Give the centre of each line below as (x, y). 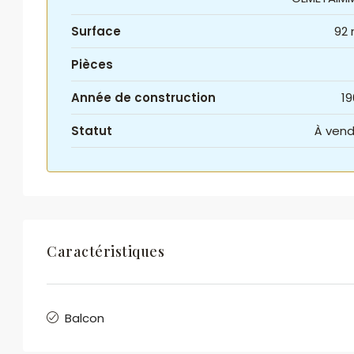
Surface (96, 31)
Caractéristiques (105, 251)
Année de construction (143, 98)
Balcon (85, 318)
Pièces (92, 64)
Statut (92, 131)
